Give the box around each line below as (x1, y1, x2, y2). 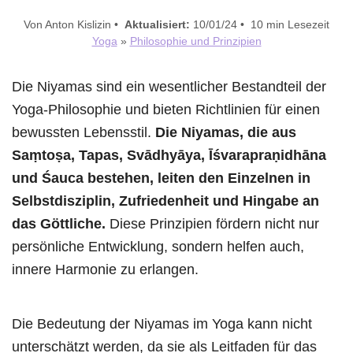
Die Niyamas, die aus (155, 124, 296, 140)
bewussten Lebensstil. (12, 124, 155, 140)
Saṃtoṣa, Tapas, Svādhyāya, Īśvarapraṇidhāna (12, 147, 326, 163)
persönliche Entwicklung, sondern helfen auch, (12, 238, 304, 255)
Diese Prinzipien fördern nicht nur (106, 215, 319, 232)
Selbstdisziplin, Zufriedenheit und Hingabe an (12, 192, 319, 209)
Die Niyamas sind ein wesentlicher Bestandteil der (12, 78, 326, 95)
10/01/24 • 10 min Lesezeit (190, 18, 329, 31)
